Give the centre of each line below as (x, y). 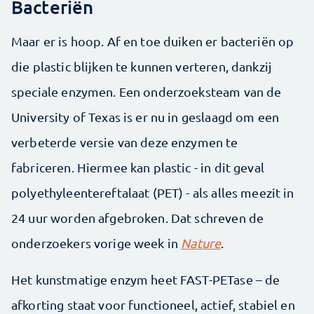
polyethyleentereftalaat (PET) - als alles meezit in (153, 193)
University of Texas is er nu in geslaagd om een (145, 117)
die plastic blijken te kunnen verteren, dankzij (142, 67)
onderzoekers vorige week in (96, 243)
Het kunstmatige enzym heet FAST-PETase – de (146, 280)
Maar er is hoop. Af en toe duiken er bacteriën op (153, 41)
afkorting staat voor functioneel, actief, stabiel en (153, 305)
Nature (201, 243)
